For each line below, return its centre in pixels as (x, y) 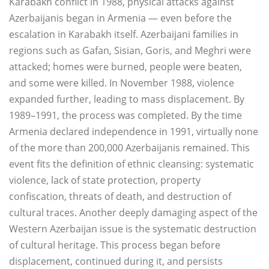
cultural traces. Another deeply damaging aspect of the (133, 212)
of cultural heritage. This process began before (115, 245)
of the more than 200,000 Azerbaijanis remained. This (129, 147)
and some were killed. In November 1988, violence (122, 83)
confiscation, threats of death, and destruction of (120, 196)
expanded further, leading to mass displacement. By (127, 99)
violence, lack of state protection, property (105, 180)
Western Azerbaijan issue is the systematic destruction (133, 228)
